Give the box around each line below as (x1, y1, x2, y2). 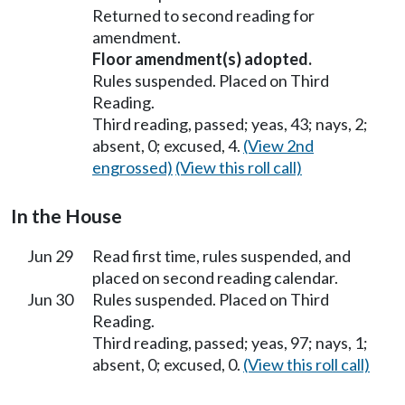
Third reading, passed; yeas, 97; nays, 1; (92, 332, 368, 353)
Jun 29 (27, 245, 73, 266)
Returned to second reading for (92, 5, 315, 25)
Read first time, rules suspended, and (92, 245, 351, 266)
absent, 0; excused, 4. (92, 135, 243, 155)
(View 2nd (243, 135, 314, 155)
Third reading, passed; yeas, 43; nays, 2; (92, 113, 368, 134)
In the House (11, 203, 122, 228)
